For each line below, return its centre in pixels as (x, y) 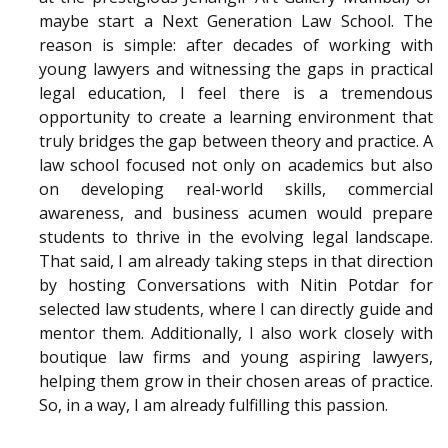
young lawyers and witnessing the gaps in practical (236, 69)
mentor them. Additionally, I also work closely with (236, 333)
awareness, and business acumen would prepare (236, 213)
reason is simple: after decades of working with (236, 45)
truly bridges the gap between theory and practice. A (236, 141)
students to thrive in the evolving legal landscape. (236, 237)
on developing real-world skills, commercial (236, 189)
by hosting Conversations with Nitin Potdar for (236, 285)
